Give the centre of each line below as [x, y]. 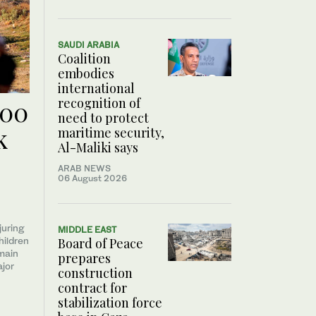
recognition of [99, 103]
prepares [84, 259]
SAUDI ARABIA [89, 45]
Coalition [84, 59]
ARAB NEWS [84, 169]
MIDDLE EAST [87, 230]
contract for [92, 288]
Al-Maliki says [98, 148]
